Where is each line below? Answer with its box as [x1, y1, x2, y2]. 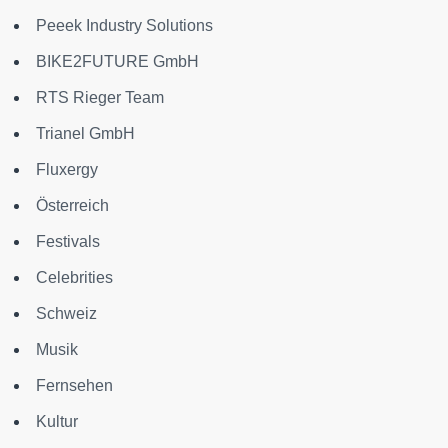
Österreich [36, 197, 109, 214]
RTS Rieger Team [36, 89, 164, 106]
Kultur [36, 413, 78, 430]
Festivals [36, 233, 100, 250]
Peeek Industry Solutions [36, 17, 213, 34]
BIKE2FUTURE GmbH [36, 53, 199, 70]
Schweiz [36, 305, 97, 322]
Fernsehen [36, 377, 113, 394]
